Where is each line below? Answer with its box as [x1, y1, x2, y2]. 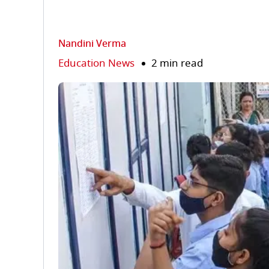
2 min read [151, 56, 203, 71]
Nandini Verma [58, 37, 126, 51]
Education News [58, 56, 134, 71]
